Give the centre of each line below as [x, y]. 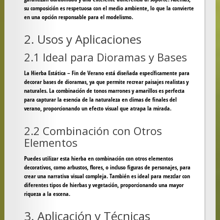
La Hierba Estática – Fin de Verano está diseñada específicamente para [107, 73]
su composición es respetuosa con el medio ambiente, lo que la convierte [109, 8]
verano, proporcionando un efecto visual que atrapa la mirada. [97, 109]
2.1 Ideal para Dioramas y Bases [105, 57]
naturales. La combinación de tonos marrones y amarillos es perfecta [104, 91]
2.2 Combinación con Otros [93, 131]
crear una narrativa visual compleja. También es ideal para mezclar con [107, 176]
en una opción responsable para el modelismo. [78, 17]
